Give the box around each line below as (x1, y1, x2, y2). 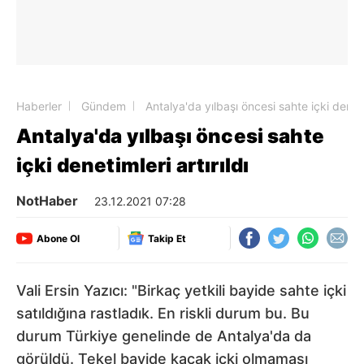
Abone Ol (37, 232, 80, 245)
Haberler (16, 99, 62, 113)
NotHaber (16, 193, 78, 209)
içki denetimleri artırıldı (16, 154, 249, 177)
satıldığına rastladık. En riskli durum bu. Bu (16, 305, 310, 322)
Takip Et (148, 232, 186, 245)
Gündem (81, 99, 126, 113)
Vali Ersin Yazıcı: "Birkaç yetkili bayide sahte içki (16, 282, 346, 299)
